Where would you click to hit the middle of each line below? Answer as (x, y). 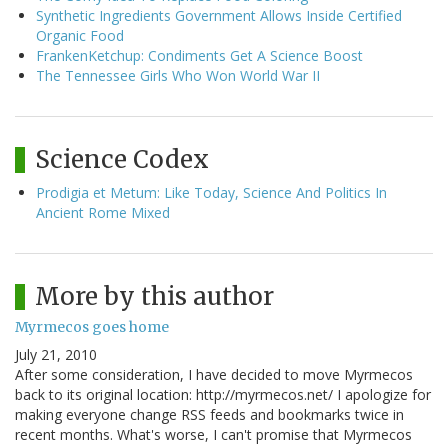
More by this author (154, 297)
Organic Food (80, 36)
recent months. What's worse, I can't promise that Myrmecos (213, 435)
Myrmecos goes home (92, 327)
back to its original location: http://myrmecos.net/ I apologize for (223, 395)
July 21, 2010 (56, 355)
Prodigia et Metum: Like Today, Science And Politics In (211, 193)
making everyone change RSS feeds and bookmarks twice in (209, 415)
